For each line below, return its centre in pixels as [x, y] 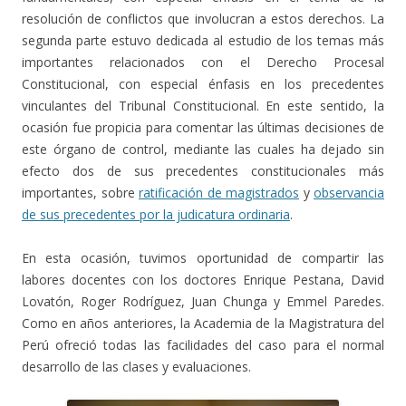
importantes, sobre [80, 193]
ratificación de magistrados [219, 193]
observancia [349, 193]
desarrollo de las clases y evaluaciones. [136, 367]
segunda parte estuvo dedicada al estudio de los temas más [203, 41]
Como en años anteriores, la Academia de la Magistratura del [203, 324]
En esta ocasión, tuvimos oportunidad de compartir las [203, 258]
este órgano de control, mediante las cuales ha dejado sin [203, 150]
